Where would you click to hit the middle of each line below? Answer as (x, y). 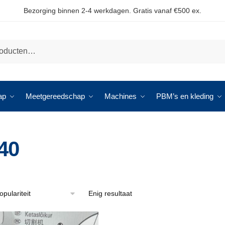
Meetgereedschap (55, 96)
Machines (121, 96)
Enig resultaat (110, 193)
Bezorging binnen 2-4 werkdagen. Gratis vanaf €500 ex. (113, 11)
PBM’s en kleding (185, 96)
